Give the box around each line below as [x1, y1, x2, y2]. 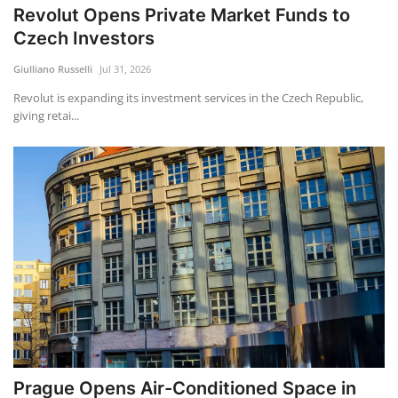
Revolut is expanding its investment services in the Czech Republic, [13, 89, 363, 106]
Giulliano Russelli [13, 61, 92, 76]
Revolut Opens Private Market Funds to [13, 4, 350, 26]
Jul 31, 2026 [99, 61, 151, 76]
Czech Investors [13, 27, 155, 49]
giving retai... [13, 107, 79, 123]
